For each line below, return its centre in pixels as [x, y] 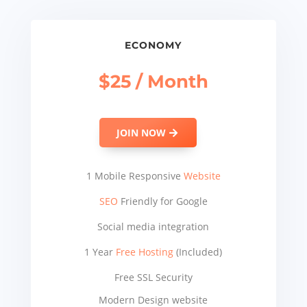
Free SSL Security [153, 278]
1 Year [100, 252]
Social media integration [153, 227]
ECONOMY [153, 46]
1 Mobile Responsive [135, 176]
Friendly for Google [164, 201]
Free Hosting [145, 252]
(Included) [198, 252]
